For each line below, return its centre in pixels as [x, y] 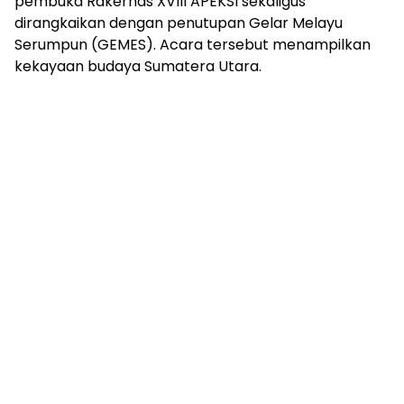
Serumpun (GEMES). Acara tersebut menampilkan [193, 45]
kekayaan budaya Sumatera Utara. [138, 67]
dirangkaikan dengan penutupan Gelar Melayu [179, 23]
